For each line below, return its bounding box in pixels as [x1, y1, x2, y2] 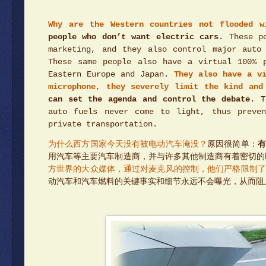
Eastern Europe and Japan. [48, 69, 175, 79]
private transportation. [48, 119, 157, 129]
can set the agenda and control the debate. [48, 94, 255, 104]
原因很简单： [207, 140, 258, 150]
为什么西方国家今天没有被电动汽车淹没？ [48, 140, 208, 150]
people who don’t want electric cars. [48, 32, 224, 42]
